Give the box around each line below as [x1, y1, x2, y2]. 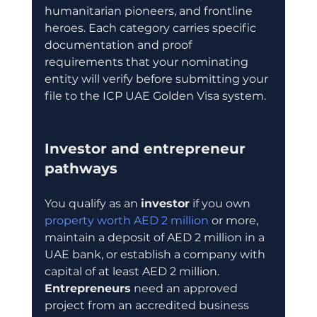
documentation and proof [44, 38, 195, 52]
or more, [208, 213, 261, 227]
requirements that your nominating [44, 54, 251, 69]
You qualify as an [44, 196, 141, 210]
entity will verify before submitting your [44, 71, 271, 86]
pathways [44, 159, 117, 177]
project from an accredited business [44, 298, 252, 312]
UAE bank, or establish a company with [44, 247, 268, 261]
